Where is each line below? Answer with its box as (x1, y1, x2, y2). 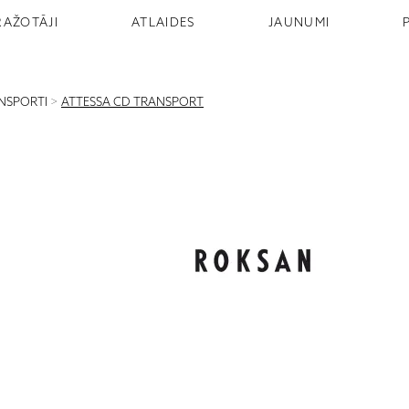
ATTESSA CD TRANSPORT (61, 96, 204, 110)
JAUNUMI (267, 16, 330, 30)
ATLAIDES (131, 16, 195, 30)
